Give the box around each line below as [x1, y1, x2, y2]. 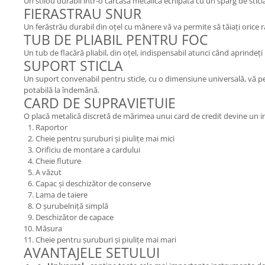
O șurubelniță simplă [35, 201, 108, 211]
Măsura [35, 223, 62, 234]
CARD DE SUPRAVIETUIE [24, 93, 176, 112]
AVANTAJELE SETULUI [24, 243, 160, 262]
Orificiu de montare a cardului [35, 144, 140, 155]
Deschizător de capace [35, 212, 114, 222]
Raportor [35, 122, 67, 132]
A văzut [35, 167, 62, 177]
